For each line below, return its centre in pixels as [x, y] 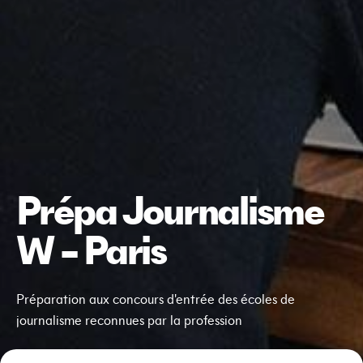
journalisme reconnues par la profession [129, 322]
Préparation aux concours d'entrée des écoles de [156, 301]
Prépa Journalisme [170, 215]
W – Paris [91, 254]
